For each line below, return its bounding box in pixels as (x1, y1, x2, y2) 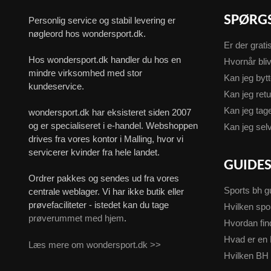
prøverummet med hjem (28, 213, 125, 224)
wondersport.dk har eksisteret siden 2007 (28, 107, 192, 118)
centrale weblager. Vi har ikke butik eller (28, 186, 184, 197)
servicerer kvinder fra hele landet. (28, 147, 160, 158)
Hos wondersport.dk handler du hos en (28, 54, 181, 65)
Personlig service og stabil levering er (28, 15, 176, 25)
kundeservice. (28, 80, 85, 91)
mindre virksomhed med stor (28, 67, 143, 78)
